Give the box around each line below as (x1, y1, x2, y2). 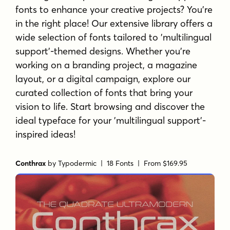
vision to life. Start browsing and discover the (15, 101, 205, 113)
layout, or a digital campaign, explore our (15, 73, 191, 85)
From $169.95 (144, 158, 188, 168)
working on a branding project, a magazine (15, 59, 198, 71)
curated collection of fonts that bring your (15, 87, 193, 99)
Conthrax (15, 158, 46, 168)
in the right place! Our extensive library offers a (15, 17, 213, 30)
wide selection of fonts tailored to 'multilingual (15, 31, 212, 44)
